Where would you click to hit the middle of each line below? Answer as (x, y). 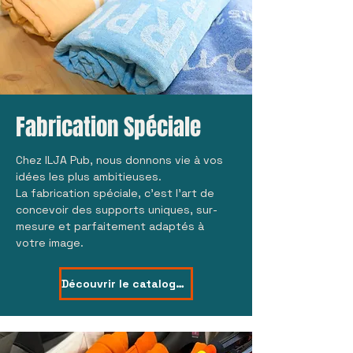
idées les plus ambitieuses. (89, 176)
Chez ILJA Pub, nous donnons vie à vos (119, 160)
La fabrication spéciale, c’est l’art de (115, 193)
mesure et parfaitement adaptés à (110, 226)
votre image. (50, 243)
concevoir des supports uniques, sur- (117, 210)
